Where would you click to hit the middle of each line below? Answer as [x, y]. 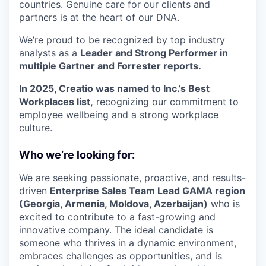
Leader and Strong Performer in [154, 53]
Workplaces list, [56, 102]
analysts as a [50, 53]
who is [224, 204]
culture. [36, 128]
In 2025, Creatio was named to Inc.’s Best [114, 88]
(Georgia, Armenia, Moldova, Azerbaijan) [113, 204]
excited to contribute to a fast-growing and [117, 217]
